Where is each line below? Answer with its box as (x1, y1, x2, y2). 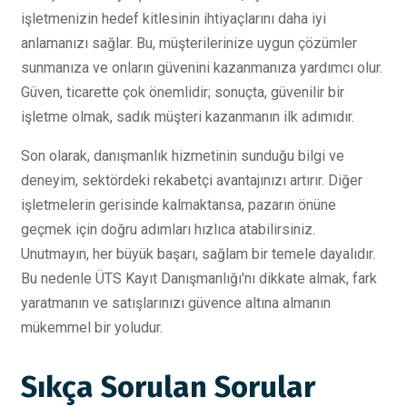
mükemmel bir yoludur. (21, 318, 163, 336)
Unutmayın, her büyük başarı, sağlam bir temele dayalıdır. (21, 244, 375, 263)
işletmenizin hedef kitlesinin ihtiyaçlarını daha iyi (21, 9, 326, 27)
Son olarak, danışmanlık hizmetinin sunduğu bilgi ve (21, 146, 344, 164)
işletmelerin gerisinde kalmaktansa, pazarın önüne (21, 195, 336, 213)
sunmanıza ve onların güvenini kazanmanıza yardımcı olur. (21, 58, 382, 76)
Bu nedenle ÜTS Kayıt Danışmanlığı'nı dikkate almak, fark (21, 269, 377, 287)
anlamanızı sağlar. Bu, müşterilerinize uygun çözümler (21, 34, 357, 52)
